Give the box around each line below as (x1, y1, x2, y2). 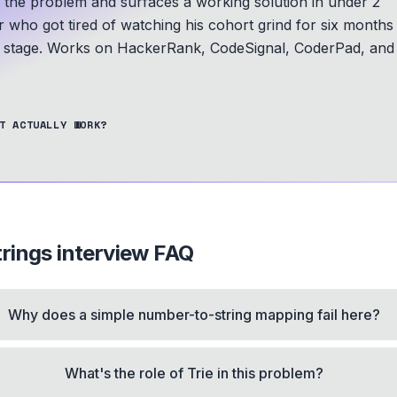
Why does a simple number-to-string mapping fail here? (8, 306, 381, 323)
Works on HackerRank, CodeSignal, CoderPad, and (43, 39, 394, 57)
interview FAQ (51, 240, 194, 266)
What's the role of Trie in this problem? (65, 364, 324, 382)
